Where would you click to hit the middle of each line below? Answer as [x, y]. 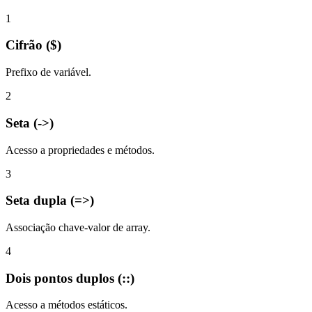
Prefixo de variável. [48, 72]
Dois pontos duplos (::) [70, 278]
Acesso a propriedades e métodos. [80, 150]
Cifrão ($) [33, 45]
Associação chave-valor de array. [78, 227]
